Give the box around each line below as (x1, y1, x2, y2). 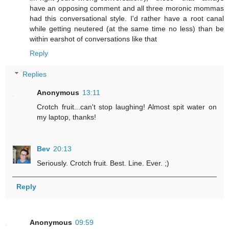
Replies (22, 70, 47, 79)
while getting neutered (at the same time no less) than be (30, 24, 224, 33)
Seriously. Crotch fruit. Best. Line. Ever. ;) (37, 159, 170, 168)
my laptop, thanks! (37, 113, 97, 122)
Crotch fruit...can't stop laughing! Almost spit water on (37, 103, 217, 111)
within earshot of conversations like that (30, 34, 157, 43)
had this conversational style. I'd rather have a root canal (30, 14, 224, 22)
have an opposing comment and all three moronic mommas (30, 4, 224, 12)
